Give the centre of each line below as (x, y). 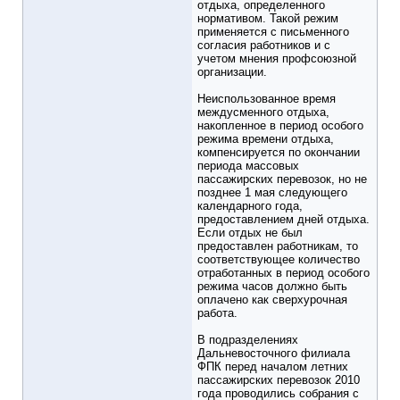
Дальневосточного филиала (274, 354)
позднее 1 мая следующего (272, 193)
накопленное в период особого (280, 126)
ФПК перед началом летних (273, 367)
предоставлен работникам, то (278, 246)
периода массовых (248, 166)
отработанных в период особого (283, 273)
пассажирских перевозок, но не (282, 179)
